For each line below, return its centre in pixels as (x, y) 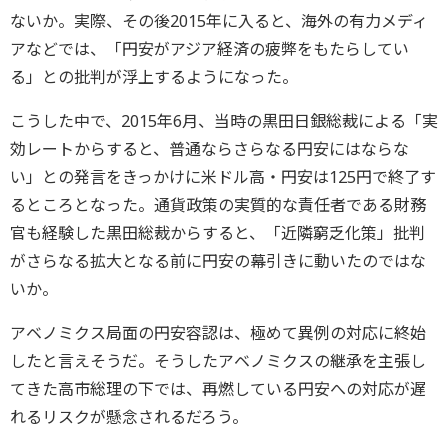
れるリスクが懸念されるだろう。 (129, 416)
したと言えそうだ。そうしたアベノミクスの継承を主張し (218, 360)
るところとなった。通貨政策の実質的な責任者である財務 (218, 204)
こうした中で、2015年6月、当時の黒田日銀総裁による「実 (224, 120)
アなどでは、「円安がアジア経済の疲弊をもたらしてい (209, 48)
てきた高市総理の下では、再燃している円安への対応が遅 (218, 388)
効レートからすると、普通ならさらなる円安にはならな (209, 148)
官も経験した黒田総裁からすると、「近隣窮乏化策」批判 (217, 232)
